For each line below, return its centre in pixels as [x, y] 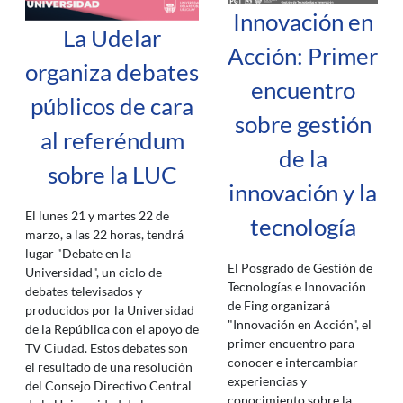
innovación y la [303, 193]
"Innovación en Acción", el [300, 325]
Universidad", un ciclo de [94, 272]
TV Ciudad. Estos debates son [107, 347]
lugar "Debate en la [78, 253]
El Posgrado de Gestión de [300, 268]
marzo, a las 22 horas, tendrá [104, 234]
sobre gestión [303, 125]
